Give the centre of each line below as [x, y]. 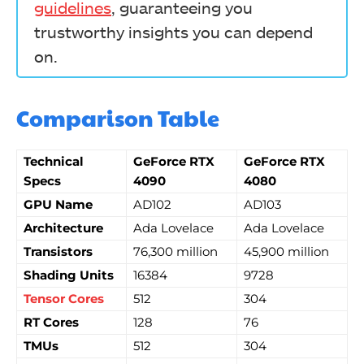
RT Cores [51, 322]
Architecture [63, 228]
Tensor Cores [64, 299]
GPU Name [58, 204]
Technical [54, 161]
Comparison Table [118, 118]
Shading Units [69, 275]
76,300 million [175, 251]
